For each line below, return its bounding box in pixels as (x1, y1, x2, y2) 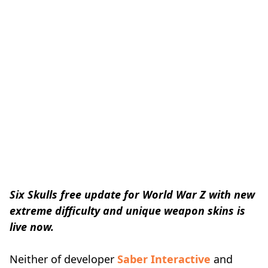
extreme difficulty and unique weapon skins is (10, 203, 245, 218)
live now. (10, 220, 54, 234)
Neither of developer (10, 252, 117, 266)
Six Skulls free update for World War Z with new (10, 187, 255, 202)
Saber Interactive (117, 252, 211, 266)
